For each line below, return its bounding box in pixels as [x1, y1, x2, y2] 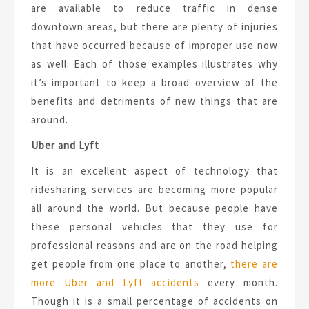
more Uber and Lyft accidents [31, 276, 200, 290]
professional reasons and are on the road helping [31, 239, 278, 252]
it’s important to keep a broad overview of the [31, 76, 278, 90]
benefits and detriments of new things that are [31, 94, 278, 108]
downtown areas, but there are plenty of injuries [31, 20, 278, 34]
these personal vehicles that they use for [31, 220, 278, 234]
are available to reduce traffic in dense [31, 1, 278, 15]
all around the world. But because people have [31, 201, 278, 215]
